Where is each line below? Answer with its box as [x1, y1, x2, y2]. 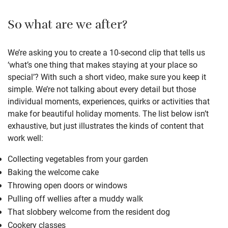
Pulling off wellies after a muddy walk [8, 192, 143, 204]
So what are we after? [8, 15, 127, 37]
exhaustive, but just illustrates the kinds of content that [8, 120, 204, 131]
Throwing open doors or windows [8, 179, 127, 190]
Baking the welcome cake [8, 166, 99, 177]
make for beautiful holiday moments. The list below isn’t [8, 107, 209, 119]
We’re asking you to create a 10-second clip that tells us [8, 46, 205, 58]
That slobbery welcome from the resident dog [8, 206, 170, 217]
